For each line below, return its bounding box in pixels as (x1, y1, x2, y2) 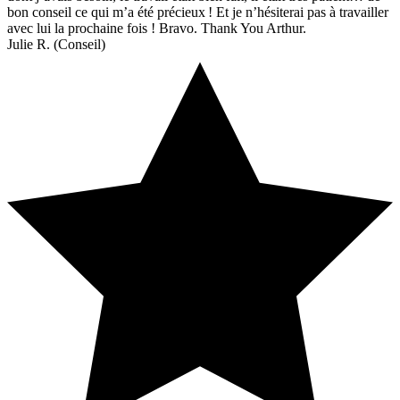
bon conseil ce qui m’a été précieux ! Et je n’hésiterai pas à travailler (7, 4, 388, 21)
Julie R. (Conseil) (7, 37, 105, 53)
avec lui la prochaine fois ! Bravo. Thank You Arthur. (7, 21, 306, 37)
